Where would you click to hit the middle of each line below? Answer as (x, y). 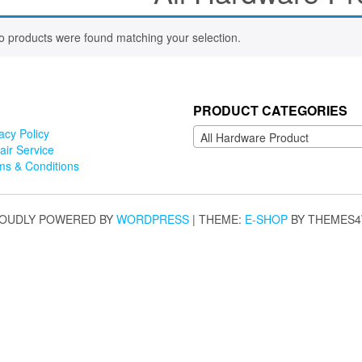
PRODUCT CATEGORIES (270, 110)
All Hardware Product (255, 138)
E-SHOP (266, 219)
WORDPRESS (153, 219)
